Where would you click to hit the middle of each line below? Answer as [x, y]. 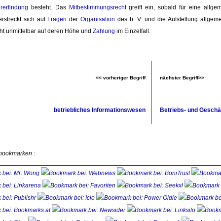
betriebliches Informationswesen [100, 110]
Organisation [98, 19]
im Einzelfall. [133, 31]
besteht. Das [49, 8]
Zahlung [104, 31]
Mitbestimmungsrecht [97, 8]
